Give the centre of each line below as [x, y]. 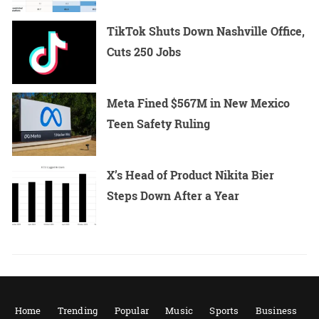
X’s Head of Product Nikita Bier [191, 174]
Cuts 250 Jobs [144, 51]
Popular [131, 310]
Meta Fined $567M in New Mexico [199, 103]
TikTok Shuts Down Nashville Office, [206, 31]
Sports [224, 310]
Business [276, 310]
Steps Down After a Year [173, 195]
